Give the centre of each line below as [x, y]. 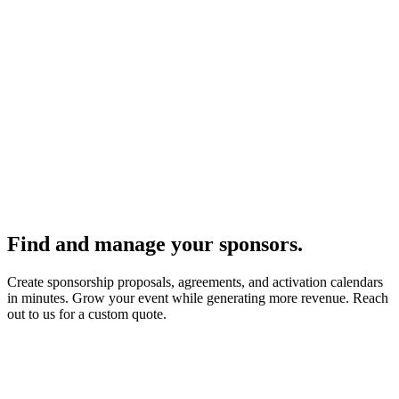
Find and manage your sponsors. [155, 244]
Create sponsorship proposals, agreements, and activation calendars [195, 282]
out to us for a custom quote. [87, 314]
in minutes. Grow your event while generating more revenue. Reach [198, 298]
